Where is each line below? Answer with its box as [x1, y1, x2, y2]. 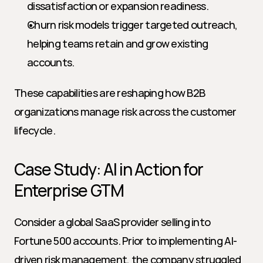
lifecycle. [14, 123, 55, 137]
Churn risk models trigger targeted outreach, [27, 18, 238, 32]
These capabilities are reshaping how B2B [14, 86, 205, 100]
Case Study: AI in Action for [14, 158, 203, 180]
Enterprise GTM [14, 179, 124, 201]
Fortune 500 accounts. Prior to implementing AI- [14, 234, 237, 248]
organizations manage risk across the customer [14, 104, 237, 119]
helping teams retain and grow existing [27, 36, 208, 50]
